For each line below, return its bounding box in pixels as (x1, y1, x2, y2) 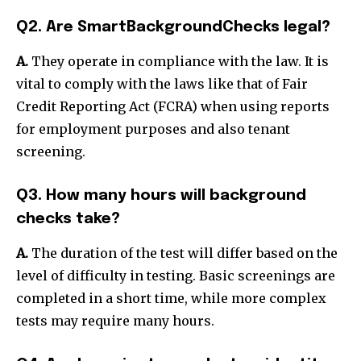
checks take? (16, 210, 120, 226)
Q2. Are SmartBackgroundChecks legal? (16, 19, 330, 35)
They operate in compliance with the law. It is (28, 52, 329, 69)
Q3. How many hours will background (16, 187, 306, 203)
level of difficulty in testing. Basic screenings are (16, 267, 335, 284)
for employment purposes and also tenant (16, 120, 290, 137)
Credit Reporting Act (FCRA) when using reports (16, 98, 330, 114)
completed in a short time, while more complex (16, 289, 326, 306)
